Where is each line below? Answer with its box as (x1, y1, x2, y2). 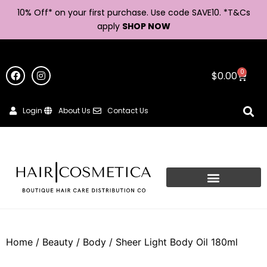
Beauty (42, 236, 73, 249)
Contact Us (107, 105, 148, 116)
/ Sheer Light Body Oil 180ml (106, 236, 238, 249)
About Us (58, 105, 91, 116)
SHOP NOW (122, 20, 170, 32)
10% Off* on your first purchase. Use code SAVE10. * (17, 7, 228, 18)
